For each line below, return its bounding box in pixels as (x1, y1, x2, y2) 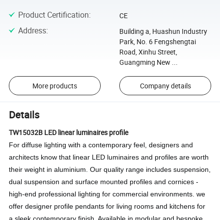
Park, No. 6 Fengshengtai (119, 37, 196, 47)
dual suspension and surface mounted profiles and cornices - (9, 178, 199, 186)
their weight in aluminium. (9, 165, 90, 174)
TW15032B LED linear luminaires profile (9, 128, 129, 137)
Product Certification (18, 9, 89, 21)
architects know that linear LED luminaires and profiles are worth (9, 153, 209, 162)
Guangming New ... (119, 57, 178, 67)
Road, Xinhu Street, (119, 47, 177, 57)
